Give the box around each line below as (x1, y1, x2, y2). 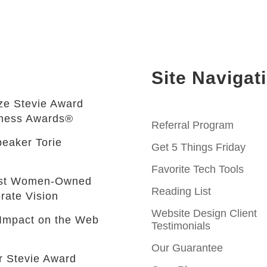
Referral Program (151, 119, 234, 131)
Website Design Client (151, 207, 257, 219)
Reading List (151, 185, 211, 197)
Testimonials (151, 219, 210, 232)
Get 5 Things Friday (151, 141, 246, 153)
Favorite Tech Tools (151, 163, 244, 175)
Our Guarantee (151, 241, 223, 254)
